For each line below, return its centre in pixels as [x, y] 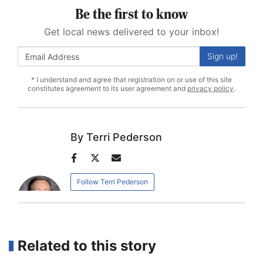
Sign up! [222, 56]
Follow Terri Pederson [112, 182]
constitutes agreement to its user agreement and [107, 89]
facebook [81, 172]
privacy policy [210, 89]
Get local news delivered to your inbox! [131, 32]
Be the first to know [131, 16]
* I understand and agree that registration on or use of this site [131, 80]
